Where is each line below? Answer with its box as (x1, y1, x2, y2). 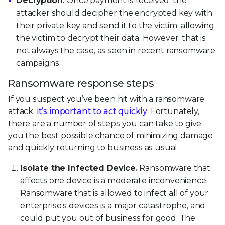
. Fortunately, (147, 106, 199, 117)
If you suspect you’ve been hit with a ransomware (8, 94, 205, 104)
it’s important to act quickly (36, 106, 148, 117)
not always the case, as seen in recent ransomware (16, 46, 216, 56)
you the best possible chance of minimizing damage (8, 131, 213, 141)
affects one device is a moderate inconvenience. (20, 176, 208, 186)
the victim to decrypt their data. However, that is (16, 33, 206, 43)
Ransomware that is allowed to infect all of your (20, 188, 209, 198)
